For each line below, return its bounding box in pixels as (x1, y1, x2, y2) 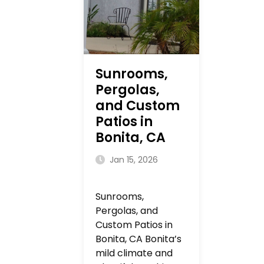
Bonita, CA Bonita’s (95, 232, 181, 246)
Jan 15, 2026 (107, 154, 158, 166)
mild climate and (95, 246, 173, 260)
